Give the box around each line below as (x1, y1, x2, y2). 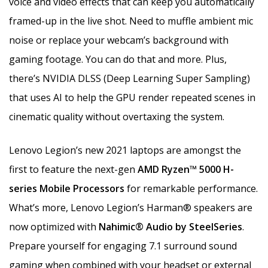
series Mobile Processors (9, 181, 127, 195)
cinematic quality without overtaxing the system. (9, 109, 224, 123)
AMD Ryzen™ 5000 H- (135, 162, 234, 176)
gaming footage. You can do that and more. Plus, (9, 52, 227, 66)
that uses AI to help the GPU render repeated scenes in (9, 90, 255, 104)
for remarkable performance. (127, 181, 258, 195)
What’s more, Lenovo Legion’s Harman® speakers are (9, 200, 252, 214)
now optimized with (9, 220, 99, 233)
